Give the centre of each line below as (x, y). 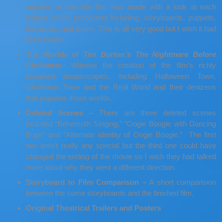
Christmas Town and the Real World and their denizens (121, 87)
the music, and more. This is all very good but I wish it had (121, 28)
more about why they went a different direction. (101, 167)
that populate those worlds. (69, 98)
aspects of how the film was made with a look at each (121, 7)
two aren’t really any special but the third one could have (121, 145)
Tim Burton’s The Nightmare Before (150, 54)
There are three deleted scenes (158, 113)
